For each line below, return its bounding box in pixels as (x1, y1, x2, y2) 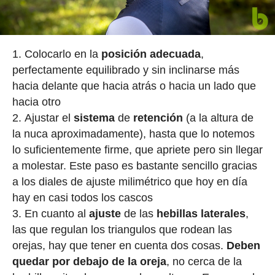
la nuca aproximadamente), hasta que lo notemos (12, 128, 255, 141)
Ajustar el (24, 112, 74, 125)
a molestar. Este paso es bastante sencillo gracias (12, 160, 257, 172)
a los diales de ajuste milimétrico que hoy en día (12, 176, 247, 188)
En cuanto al (24, 207, 89, 220)
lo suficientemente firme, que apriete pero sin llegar (12, 144, 263, 157)
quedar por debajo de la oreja (12, 255, 166, 268)
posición (101, 48, 147, 61)
